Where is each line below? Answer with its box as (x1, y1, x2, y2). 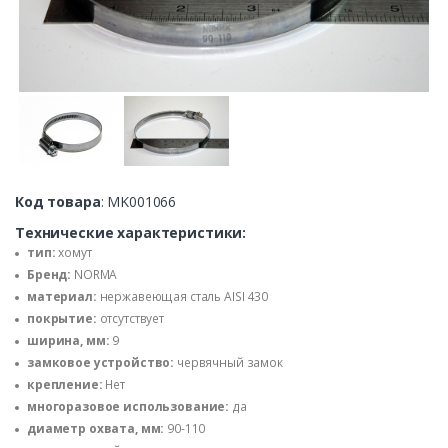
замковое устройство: (27, 354, 175, 372)
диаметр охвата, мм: (27, 420, 165, 438)
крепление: (27, 376, 103, 394)
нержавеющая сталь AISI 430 (96, 288, 268, 306)
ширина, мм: (27, 332, 110, 350)
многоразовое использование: (27, 398, 230, 416)
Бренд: (27, 266, 72, 284)
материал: (27, 288, 97, 306)
